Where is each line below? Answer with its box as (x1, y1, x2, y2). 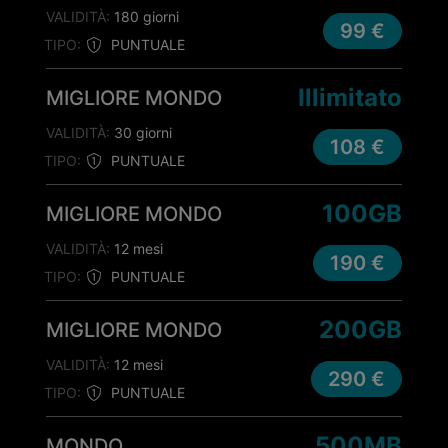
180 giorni (110, 8, 179, 25)
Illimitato (298, 83, 402, 112)
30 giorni (110, 124, 172, 141)
